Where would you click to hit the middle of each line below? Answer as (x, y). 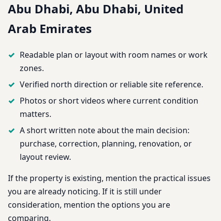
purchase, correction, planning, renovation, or (106, 143)
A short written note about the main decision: (105, 130)
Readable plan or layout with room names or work (114, 55)
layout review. (45, 157)
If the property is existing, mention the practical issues (109, 178)
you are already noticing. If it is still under (85, 191)
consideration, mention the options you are (89, 204)
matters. (36, 114)
